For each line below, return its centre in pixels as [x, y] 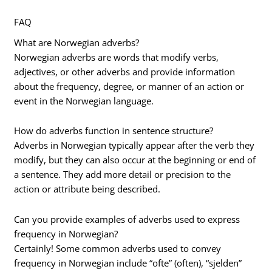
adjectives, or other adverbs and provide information [125, 71]
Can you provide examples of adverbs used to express [127, 219]
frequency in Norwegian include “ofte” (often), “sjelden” [128, 263]
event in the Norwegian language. [84, 100]
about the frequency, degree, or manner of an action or [129, 86]
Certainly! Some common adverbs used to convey [118, 248]
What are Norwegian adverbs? [77, 42]
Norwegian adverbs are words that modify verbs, [117, 57]
